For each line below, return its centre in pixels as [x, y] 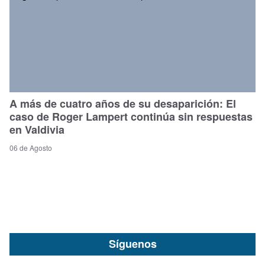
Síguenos [132, 243]
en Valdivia [37, 129]
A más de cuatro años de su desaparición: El [123, 103]
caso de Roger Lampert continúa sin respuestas [131, 116]
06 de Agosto [31, 147]
